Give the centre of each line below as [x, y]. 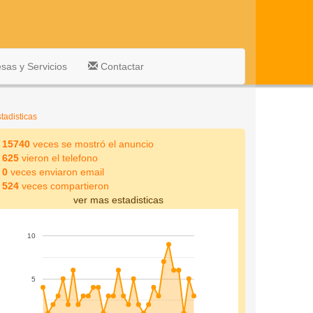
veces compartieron [64, 186]
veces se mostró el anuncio [92, 144]
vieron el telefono [58, 158]
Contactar [121, 66]
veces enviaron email [56, 172]
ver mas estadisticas [118, 200]
